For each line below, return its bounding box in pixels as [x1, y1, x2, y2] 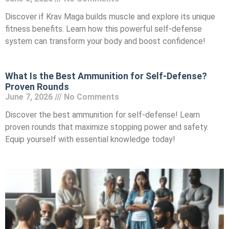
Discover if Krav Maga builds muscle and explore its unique [5, 12, 215, 22]
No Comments [62, 92, 119, 102]
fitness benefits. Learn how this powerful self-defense [5, 24, 202, 34]
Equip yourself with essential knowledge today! [5, 134, 175, 145]
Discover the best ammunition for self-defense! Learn [5, 110, 200, 120]
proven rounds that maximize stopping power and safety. [5, 122, 209, 132]
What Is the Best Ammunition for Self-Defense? [5, 71, 207, 82]
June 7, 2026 [5, 92, 55, 102]
